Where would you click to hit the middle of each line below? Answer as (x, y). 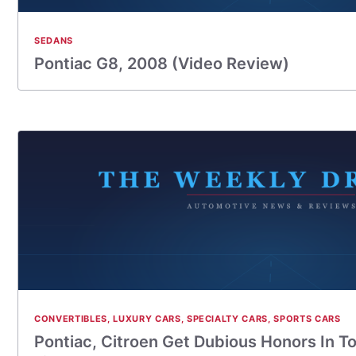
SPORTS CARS (307, 319)
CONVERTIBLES (71, 319)
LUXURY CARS (147, 319)
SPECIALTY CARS (227, 319)
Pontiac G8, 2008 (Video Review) (162, 64)
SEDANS (54, 41)
